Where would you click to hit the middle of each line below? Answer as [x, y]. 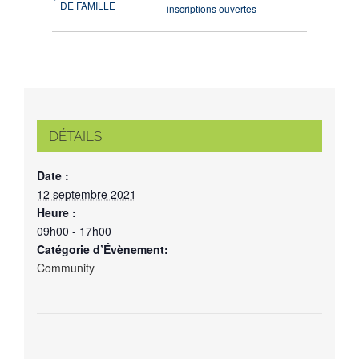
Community [65, 267]
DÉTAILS [75, 136]
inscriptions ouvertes [212, 9]
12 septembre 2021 [86, 194]
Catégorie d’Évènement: [102, 249]
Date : [52, 175]
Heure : [56, 212]
